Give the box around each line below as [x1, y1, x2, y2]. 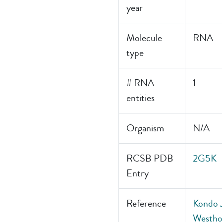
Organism [126, 121, 164, 135]
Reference [126, 196, 166, 211]
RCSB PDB [126, 151, 173, 166]
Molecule [126, 31, 162, 45]
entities [126, 91, 155, 105]
